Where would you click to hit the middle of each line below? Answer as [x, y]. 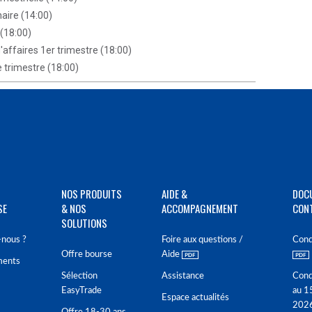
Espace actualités [195, 298]
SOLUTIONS [84, 223]
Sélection [79, 276]
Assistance [183, 276]
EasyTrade [81, 291]
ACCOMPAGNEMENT [200, 208]
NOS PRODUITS [92, 194]
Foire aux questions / [202, 240]
